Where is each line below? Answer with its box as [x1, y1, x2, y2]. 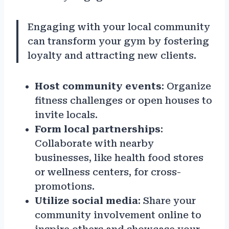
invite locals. [35, 109, 98, 121]
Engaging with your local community [28, 21, 210, 33]
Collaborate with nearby [35, 138, 154, 149]
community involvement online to [35, 210, 201, 221]
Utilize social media [35, 195, 138, 207]
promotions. [35, 181, 95, 192]
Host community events [35, 81, 162, 92]
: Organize [162, 81, 211, 92]
